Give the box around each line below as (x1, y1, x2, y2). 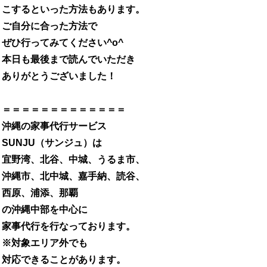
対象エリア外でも (11, 238, 88, 249)
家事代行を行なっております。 (2, 221, 135, 232)
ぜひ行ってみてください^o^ (2, 38, 123, 48)
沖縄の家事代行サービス (2, 121, 107, 132)
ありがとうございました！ (2, 71, 116, 82)
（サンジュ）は (35, 138, 102, 148)
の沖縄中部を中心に (2, 204, 88, 215)
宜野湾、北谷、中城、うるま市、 (2, 154, 145, 165)
